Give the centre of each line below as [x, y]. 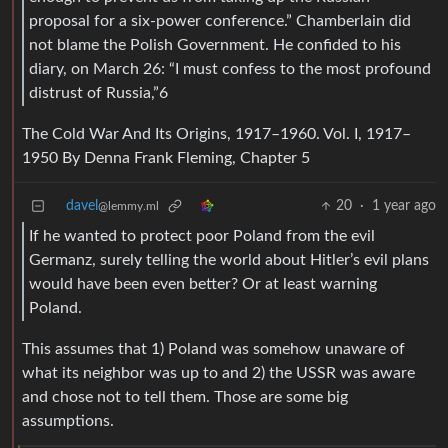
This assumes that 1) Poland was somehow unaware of [213, 349]
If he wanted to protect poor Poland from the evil [202, 235]
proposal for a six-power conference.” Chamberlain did [220, 20]
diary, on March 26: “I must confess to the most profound [230, 68]
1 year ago [404, 206]
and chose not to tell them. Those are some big [185, 397]
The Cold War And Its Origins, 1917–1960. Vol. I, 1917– [216, 134]
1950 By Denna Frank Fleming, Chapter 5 [166, 158]
